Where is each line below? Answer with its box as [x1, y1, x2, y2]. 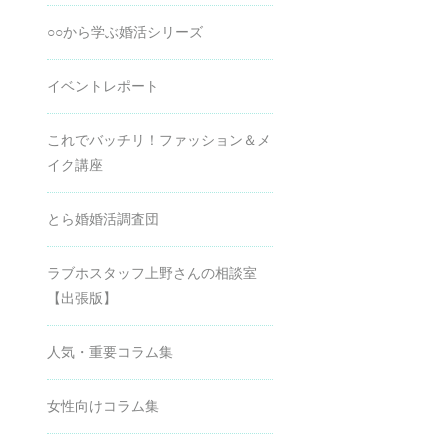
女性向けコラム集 [47, 397, 159, 414]
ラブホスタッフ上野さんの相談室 [47, 264, 257, 281]
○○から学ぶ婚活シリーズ [47, 23, 203, 40]
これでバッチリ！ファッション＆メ [47, 131, 271, 148]
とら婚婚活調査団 [47, 210, 159, 227]
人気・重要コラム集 [47, 343, 173, 360]
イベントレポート [47, 77, 159, 94]
